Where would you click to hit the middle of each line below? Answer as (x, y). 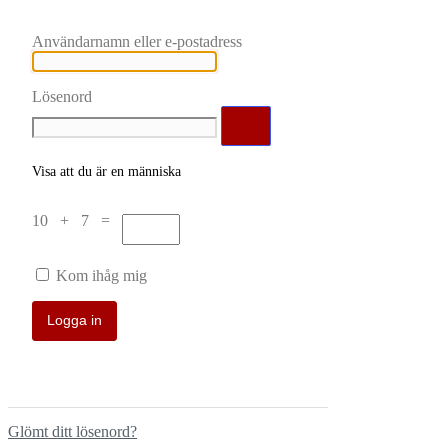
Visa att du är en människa (106, 172)
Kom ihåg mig (101, 275)
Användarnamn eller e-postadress (137, 42)
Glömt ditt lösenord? (72, 431)
